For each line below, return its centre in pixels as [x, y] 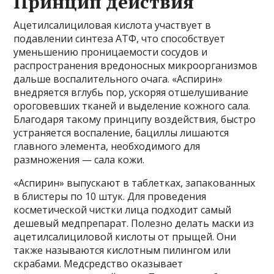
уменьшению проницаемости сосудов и [111, 52]
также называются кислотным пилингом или [122, 250]
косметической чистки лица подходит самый [123, 210]
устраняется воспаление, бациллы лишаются [121, 133]
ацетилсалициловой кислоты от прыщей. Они [125, 237]
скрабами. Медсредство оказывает [98, 264]
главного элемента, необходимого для [107, 146]
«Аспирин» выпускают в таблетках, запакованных [135, 183]
